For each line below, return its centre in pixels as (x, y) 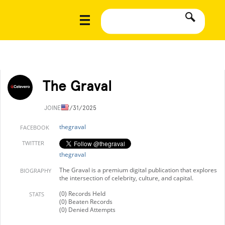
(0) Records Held (82, 194)
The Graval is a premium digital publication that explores (138, 170)
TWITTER (33, 143)
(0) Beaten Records (86, 202)
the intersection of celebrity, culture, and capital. (126, 178)
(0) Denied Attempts (87, 210)
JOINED (55, 108)
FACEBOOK (35, 127)
